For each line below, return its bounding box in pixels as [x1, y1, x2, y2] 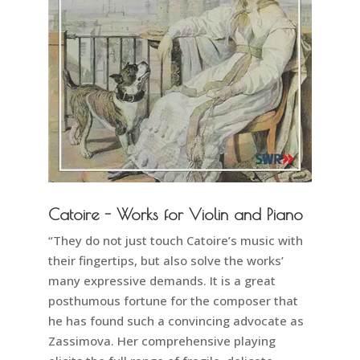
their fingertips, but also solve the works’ [47, 252, 284, 268]
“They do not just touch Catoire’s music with [47, 231, 303, 248]
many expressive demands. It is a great [47, 272, 276, 288]
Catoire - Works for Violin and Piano [47, 204, 303, 223]
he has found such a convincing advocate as [47, 312, 304, 329]
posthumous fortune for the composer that [47, 292, 298, 309]
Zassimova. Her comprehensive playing [47, 332, 276, 349]
